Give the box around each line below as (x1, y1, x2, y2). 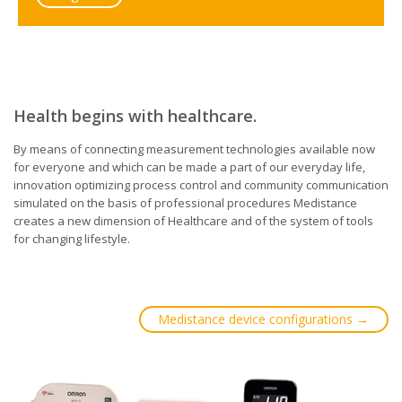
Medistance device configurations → (158, 310, 370, 328)
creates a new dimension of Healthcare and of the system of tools (13, 212, 373, 229)
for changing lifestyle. (13, 230, 130, 247)
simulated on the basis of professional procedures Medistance (13, 194, 357, 211)
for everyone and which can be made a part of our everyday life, (13, 158, 365, 175)
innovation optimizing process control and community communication (13, 176, 389, 193)
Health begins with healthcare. (13, 105, 257, 127)
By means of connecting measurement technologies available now (13, 140, 375, 157)
